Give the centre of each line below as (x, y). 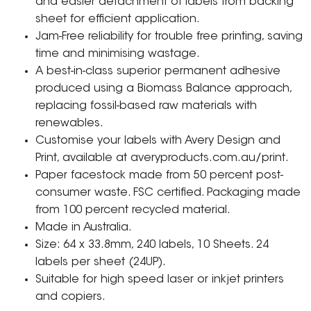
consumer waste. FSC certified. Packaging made (168, 193)
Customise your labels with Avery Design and (158, 141)
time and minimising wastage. (118, 54)
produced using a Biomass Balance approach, (164, 89)
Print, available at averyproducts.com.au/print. (162, 159)
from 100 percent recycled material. (133, 211)
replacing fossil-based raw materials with (146, 107)
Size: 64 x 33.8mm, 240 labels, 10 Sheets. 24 (152, 245)
